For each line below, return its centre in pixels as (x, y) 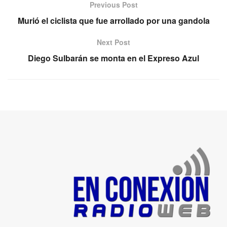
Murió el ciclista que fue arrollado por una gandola (113, 20)
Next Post (113, 42)
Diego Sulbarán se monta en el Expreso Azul (113, 58)
